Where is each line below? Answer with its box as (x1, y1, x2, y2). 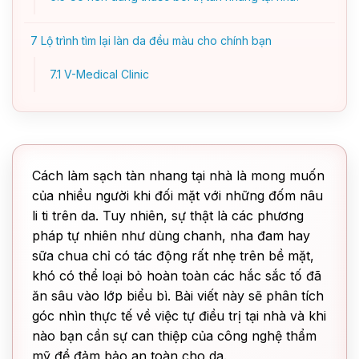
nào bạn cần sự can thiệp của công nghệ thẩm (32, 328, 317, 344)
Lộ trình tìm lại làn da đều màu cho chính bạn (38, 34, 272, 47)
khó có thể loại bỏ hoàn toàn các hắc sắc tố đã (32, 268, 321, 284)
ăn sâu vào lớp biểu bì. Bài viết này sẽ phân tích (32, 288, 324, 304)
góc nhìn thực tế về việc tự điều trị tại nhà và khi (32, 308, 326, 324)
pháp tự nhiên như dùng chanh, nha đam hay (32, 228, 310, 244)
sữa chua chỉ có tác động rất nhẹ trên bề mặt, (32, 248, 314, 264)
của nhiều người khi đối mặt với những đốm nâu (32, 188, 323, 204)
